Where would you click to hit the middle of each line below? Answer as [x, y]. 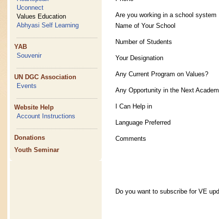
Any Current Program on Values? [162, 74]
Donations [30, 138]
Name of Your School [145, 25]
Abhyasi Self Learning [48, 25]
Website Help [34, 107]
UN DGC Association [45, 77]
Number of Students [144, 42]
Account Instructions [46, 116]
